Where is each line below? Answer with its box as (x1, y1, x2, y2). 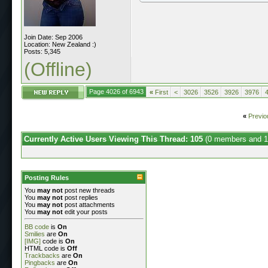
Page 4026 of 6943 (89, 87, 144, 95)
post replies (63, 193, 98, 201)
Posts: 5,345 (24, 47, 60, 55)
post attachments (63, 200, 115, 208)
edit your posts (63, 208, 108, 215)
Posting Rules (25, 173, 69, 181)
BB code (25, 223, 49, 230)
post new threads (63, 186, 115, 194)
